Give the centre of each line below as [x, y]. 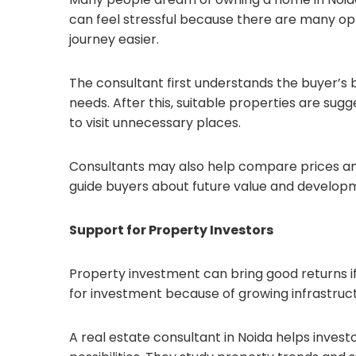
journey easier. [114, 39]
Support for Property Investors [171, 230]
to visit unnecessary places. [155, 123]
